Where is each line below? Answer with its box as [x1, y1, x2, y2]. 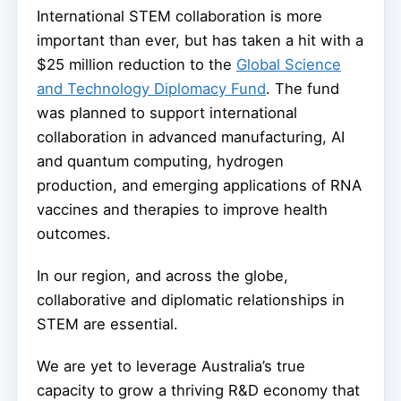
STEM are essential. [37, 315, 178, 334]
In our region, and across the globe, [37, 267, 288, 286]
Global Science [236, 55, 341, 74]
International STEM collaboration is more [37, 7, 322, 26]
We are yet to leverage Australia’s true [37, 357, 305, 376]
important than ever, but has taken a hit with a [37, 31, 363, 50]
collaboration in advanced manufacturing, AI [37, 128, 345, 147]
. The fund [266, 80, 339, 98]
